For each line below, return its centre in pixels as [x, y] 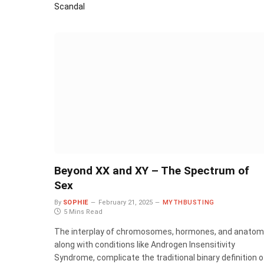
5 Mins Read [83, 212]
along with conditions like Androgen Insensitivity [145, 245]
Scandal [70, 7]
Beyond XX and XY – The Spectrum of [152, 171]
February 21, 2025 [125, 203]
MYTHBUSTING [188, 203]
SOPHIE [76, 203]
